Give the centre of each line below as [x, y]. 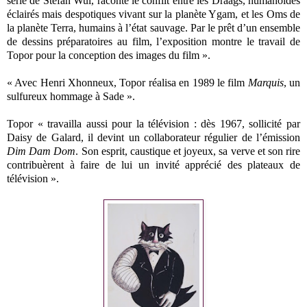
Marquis [266, 82]
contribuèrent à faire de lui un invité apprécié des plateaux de [153, 164]
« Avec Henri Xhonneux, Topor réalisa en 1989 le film [127, 82]
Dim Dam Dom [41, 151]
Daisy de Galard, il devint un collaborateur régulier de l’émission [153, 137]
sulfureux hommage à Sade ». [72, 96]
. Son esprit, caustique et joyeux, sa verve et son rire [188, 151]
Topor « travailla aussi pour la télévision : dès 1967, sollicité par [153, 123]
